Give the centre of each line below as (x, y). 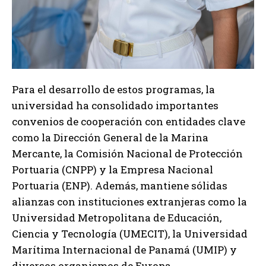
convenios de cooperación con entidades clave (129, 121)
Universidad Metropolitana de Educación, (117, 217)
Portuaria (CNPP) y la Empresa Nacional (113, 169)
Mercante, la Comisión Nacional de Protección (127, 153)
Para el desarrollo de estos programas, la (113, 89)
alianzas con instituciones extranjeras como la (129, 201)
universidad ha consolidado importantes (115, 105)
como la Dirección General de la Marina (110, 137)
